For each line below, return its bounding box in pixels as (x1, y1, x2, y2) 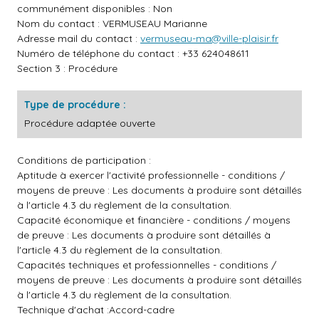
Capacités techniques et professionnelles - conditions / (17, 258, 276, 271)
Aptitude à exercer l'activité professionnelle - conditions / (17, 169, 285, 182)
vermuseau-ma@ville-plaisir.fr (140, 32, 278, 45)
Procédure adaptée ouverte (24, 117, 155, 130)
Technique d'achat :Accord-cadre (17, 303, 174, 316)
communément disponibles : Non (17, 2, 172, 15)
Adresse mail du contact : (17, 32, 140, 45)
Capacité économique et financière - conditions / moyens (17, 214, 291, 226)
